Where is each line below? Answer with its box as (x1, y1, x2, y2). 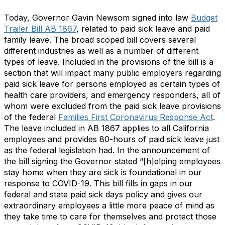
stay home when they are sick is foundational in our (4, 167, 202, 177)
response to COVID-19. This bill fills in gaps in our (4, 178, 193, 188)
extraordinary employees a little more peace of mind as (4, 200, 214, 210)
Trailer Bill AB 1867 (4, 24, 76, 34)
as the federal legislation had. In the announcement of (4, 145, 210, 155)
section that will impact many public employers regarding (4, 68, 221, 78)
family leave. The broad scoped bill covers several (4, 35, 196, 45)
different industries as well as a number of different (4, 46, 198, 56)
